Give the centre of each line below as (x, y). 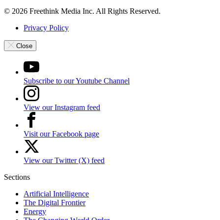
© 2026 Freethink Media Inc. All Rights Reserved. (82, 11)
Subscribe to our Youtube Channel (77, 81)
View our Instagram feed (62, 108)
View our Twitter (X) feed (64, 161)
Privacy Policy (46, 28)
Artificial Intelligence (56, 194)
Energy (35, 212)
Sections (17, 177)
